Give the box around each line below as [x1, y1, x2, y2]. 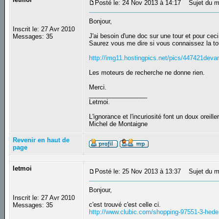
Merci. [89, 84, 107, 91]
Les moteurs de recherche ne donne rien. [89, 69, 205, 77]
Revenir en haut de [13, 136, 70, 144]
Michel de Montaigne [89, 120, 150, 128]
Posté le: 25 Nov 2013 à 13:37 [95, 168, 181, 175]
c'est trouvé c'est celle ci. [89, 201, 161, 209]
